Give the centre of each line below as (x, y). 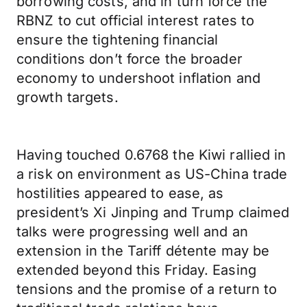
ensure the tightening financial (118, 40)
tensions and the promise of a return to (147, 289)
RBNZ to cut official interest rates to (136, 21)
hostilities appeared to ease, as (120, 193)
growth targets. (67, 97)
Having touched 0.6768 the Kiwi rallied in (151, 155)
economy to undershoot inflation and (138, 78)
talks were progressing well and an (132, 232)
